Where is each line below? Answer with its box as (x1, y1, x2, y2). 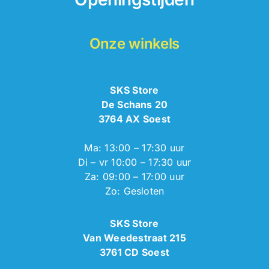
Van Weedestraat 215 (83, 231, 186, 244)
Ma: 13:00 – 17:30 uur (84, 141, 185, 154)
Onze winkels (89, 34, 180, 52)
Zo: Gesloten (104, 184, 165, 197)
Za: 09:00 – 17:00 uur (84, 170, 185, 183)
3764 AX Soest (98, 112, 171, 125)
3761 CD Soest (99, 246, 170, 258)
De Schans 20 (101, 98, 168, 110)
